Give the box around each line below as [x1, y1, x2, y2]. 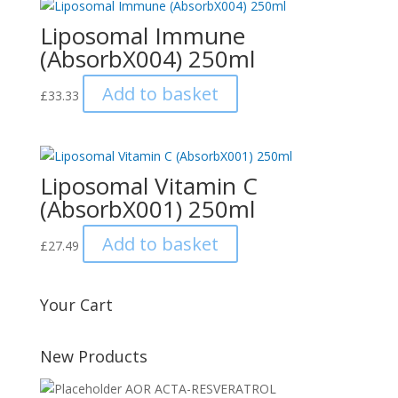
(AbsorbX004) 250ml [39, 43, 255, 76]
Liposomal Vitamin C [39, 170, 258, 203]
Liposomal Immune [39, 20, 245, 52]
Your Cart [39, 293, 113, 315]
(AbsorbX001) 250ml [39, 193, 255, 226]
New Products [39, 345, 147, 367]
